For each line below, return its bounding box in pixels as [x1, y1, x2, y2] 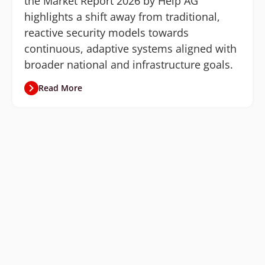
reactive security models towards [24, 25, 189, 40]
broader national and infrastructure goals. [24, 57, 233, 72]
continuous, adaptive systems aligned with [24, 41, 237, 56]
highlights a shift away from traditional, [24, 9, 220, 24]
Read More [38, 82, 82, 94]
